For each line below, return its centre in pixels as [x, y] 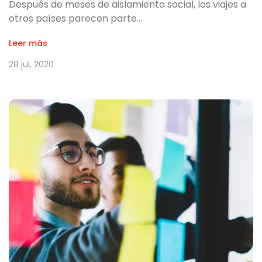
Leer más [28, 43]
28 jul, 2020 [31, 64]
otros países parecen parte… [75, 18]
